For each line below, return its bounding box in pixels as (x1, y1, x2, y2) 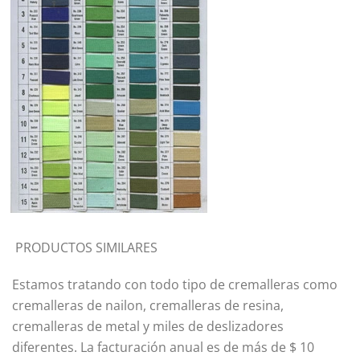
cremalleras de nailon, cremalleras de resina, (12, 297, 284, 314)
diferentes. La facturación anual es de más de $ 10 (12, 338, 314, 356)
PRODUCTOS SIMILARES (12, 239, 157, 256)
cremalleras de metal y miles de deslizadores (12, 317, 284, 335)
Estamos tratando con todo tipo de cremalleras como (12, 276, 337, 293)
